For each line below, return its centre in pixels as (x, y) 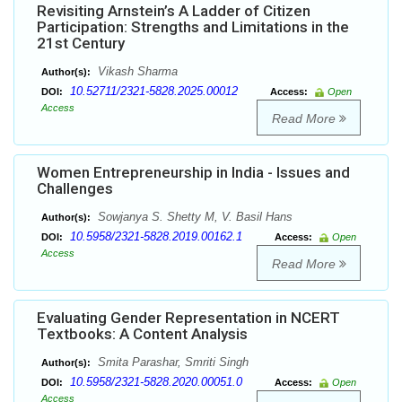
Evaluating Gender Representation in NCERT (188, 318)
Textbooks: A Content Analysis (142, 334)
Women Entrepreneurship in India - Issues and (193, 173)
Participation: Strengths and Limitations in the (193, 27)
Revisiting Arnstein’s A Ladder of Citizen (174, 11)
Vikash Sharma (136, 72)
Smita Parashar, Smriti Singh (171, 363)
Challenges (75, 189)
